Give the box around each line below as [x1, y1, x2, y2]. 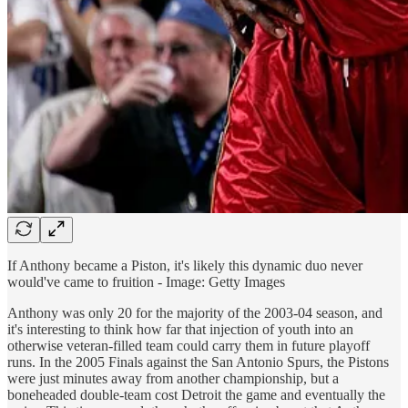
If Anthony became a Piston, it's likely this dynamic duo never [7, 257, 362, 273]
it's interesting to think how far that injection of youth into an [7, 321, 353, 337]
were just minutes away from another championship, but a [7, 370, 339, 386]
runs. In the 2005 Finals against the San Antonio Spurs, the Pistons [7, 353, 389, 370]
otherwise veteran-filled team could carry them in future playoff [7, 337, 370, 353]
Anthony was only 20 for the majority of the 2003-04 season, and [7, 304, 382, 321]
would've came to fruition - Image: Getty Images [7, 273, 285, 290]
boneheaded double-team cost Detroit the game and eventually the [7, 386, 385, 403]
